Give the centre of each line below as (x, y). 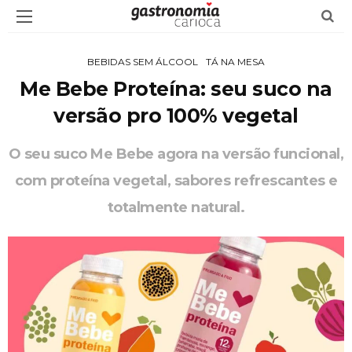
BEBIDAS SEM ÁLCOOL (143, 62)
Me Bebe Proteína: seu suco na (176, 89)
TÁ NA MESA (235, 62)
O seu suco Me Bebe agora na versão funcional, (176, 154)
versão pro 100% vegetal (176, 115)
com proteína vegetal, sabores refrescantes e (176, 181)
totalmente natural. (176, 207)
